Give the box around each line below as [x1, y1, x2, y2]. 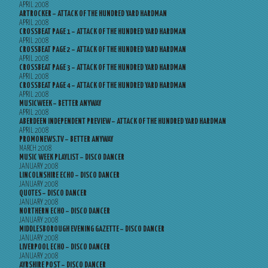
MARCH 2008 [19, 145, 52, 153]
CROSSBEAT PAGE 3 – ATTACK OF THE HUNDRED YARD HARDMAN [19, 64, 186, 72]
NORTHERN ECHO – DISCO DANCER [19, 208, 110, 215]
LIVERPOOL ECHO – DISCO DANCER [19, 243, 110, 251]
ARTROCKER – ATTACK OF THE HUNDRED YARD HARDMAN [19, 10, 167, 18]
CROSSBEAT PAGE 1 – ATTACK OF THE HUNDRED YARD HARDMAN [19, 28, 186, 36]
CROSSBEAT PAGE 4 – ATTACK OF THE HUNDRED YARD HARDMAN [19, 82, 186, 90]
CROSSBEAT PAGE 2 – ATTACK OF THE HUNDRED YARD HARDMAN [19, 46, 186, 54]
